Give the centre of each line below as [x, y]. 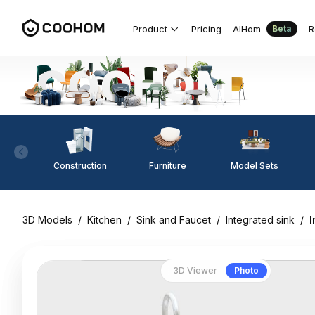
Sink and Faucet [174, 220]
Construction [80, 165]
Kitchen [104, 220]
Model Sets [255, 165]
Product [150, 28]
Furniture [167, 165]
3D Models [47, 220]
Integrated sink [260, 220]
